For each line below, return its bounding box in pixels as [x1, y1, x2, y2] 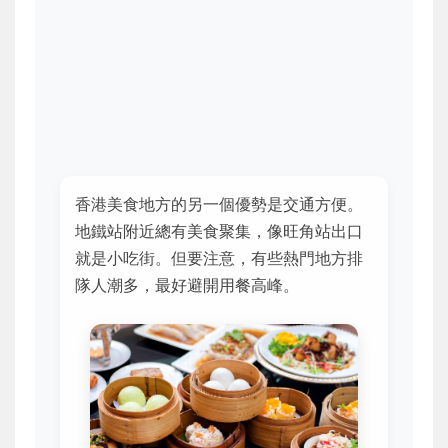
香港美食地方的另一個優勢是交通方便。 [75, 193, 363, 214]
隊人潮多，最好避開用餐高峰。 [75, 274, 299, 295]
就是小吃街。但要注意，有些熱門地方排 [75, 247, 363, 268]
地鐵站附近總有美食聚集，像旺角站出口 [75, 220, 363, 241]
